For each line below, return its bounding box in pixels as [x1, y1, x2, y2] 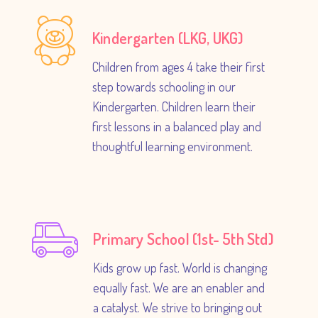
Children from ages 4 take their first [92, 59, 265, 75]
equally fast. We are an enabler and [93, 280, 265, 295]
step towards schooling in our [92, 79, 236, 94]
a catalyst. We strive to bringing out [93, 300, 262, 315]
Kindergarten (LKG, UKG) [92, 28, 243, 48]
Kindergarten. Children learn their [92, 99, 256, 114]
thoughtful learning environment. [92, 138, 253, 154]
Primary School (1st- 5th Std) [93, 229, 273, 248]
